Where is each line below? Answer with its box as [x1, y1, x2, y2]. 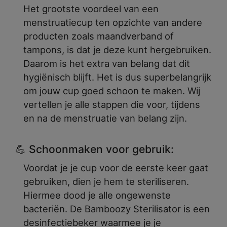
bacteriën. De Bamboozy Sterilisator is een [23, 203, 210, 214]
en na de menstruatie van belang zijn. [23, 112, 187, 124]
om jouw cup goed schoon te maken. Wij [23, 85, 200, 96]
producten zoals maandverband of [23, 30, 174, 42]
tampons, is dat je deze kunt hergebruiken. [23, 44, 211, 55]
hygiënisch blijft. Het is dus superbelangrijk [23, 71, 211, 83]
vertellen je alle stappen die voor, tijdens [23, 98, 200, 110]
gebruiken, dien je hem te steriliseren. [23, 175, 189, 187]
